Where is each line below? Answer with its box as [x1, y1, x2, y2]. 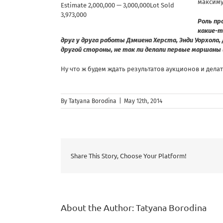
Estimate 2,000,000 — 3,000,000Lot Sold [61, 1, 174, 9]
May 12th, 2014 [124, 97, 162, 105]
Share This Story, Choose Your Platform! [71, 151, 187, 160]
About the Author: [61, 202, 136, 213]
